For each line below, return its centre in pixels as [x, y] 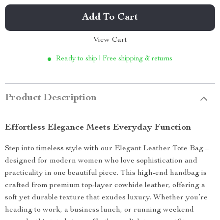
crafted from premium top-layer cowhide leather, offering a [105, 186]
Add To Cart [110, 18]
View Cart [110, 40]
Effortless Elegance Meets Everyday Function [98, 128]
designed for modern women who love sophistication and [101, 161]
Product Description [51, 98]
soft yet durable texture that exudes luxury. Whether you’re [106, 198]
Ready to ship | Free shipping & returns [114, 59]
